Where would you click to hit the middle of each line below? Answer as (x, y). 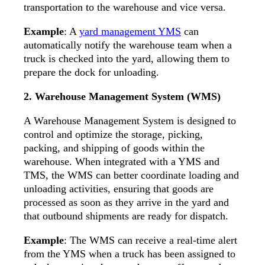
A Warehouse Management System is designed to (130, 121)
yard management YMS (130, 32)
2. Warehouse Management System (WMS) (122, 97)
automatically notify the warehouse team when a (128, 45)
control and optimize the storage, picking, (113, 135)
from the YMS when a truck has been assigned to (130, 254)
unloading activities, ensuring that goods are (119, 189)
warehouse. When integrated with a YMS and (122, 162)
